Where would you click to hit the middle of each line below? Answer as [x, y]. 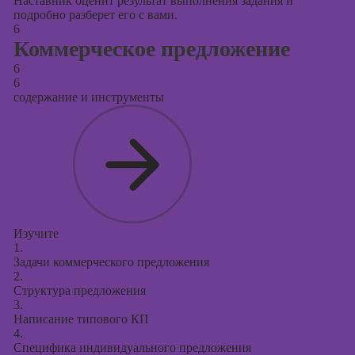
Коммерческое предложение [151, 49]
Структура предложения [79, 290]
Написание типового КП [81, 319]
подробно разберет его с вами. [95, 15]
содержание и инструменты [88, 97]
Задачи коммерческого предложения [111, 262]
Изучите [36, 233]
